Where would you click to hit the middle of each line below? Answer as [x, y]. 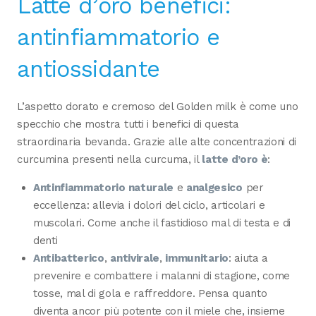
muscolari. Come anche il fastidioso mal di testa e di [162, 223]
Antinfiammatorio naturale [103, 187]
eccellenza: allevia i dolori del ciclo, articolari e [149, 205]
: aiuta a [248, 258]
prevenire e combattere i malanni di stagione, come [162, 275]
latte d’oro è [233, 159]
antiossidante [89, 69]
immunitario [197, 258]
